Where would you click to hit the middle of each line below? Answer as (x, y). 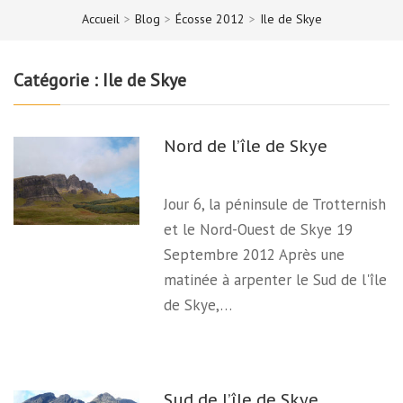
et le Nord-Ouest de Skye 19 (259, 229)
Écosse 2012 (210, 18)
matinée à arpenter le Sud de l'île (276, 280)
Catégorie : (58, 80)
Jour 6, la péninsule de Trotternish (275, 204)
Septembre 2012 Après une (255, 255)
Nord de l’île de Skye (246, 146)
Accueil (100, 18)
